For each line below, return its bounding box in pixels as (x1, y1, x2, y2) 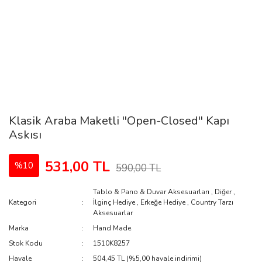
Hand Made (93, 223, 132, 233)
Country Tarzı (191, 198, 234, 207)
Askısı (9, 127, 42, 143)
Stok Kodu (9, 239, 43, 248)
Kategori (9, 198, 36, 207)
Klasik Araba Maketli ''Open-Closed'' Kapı (9, 113, 229, 129)
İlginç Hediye (93, 198, 136, 207)
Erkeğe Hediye (140, 198, 186, 207)
